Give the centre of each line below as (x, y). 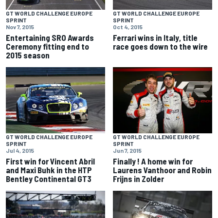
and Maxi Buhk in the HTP (49, 170)
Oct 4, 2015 (128, 27)
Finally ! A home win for (153, 161)
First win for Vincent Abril (50, 161)
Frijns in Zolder (138, 179)
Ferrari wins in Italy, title (155, 38)
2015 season (28, 55)
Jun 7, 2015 (127, 151)
